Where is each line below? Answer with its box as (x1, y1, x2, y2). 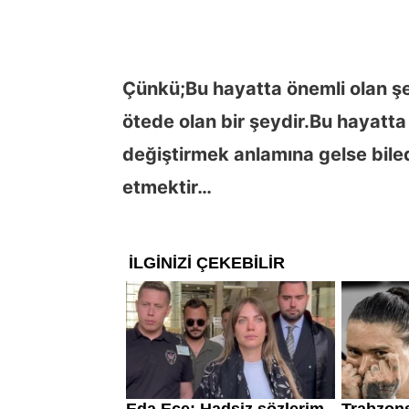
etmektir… (122, 175, 212, 198)
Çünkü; (122, 77, 185, 100)
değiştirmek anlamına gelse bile (122, 142, 404, 165)
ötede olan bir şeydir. (122, 110, 309, 132)
